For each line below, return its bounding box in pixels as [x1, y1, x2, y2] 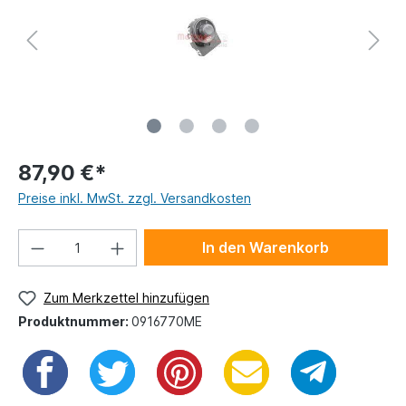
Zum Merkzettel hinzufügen [43, 290, 209, 305]
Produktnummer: [18, 313, 131, 329]
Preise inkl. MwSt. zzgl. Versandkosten [18, 190, 251, 206]
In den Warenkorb [202, 238, 330, 256]
